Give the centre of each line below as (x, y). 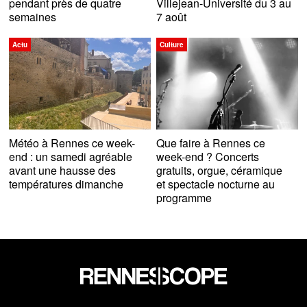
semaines (33, 16)
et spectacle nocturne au (216, 184)
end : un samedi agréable (71, 157)
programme (184, 198)
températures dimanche (66, 184)
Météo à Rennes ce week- (72, 143)
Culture (172, 44)
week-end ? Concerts (208, 157)
